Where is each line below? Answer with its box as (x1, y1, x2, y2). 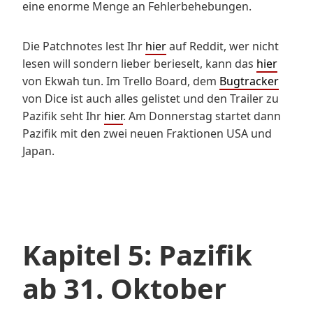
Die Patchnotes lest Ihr (22, 38, 145, 54)
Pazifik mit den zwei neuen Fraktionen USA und (22, 125, 272, 141)
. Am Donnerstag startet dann (123, 108, 281, 124)
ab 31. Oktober (22, 268, 226, 307)
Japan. (22, 143, 54, 159)
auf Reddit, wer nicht (166, 38, 279, 54)
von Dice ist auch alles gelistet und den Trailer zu (22, 90, 279, 106)
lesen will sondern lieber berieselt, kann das (22, 55, 256, 71)
